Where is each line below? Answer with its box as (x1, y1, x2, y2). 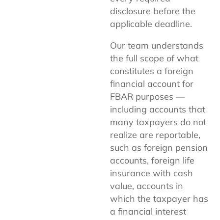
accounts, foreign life (110, 154, 194, 166)
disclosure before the (110, 5, 195, 17)
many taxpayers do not (110, 116, 206, 128)
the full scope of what (110, 52, 198, 64)
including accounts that (110, 103, 205, 115)
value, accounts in (110, 180, 183, 192)
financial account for (110, 78, 193, 89)
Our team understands (110, 39, 203, 51)
